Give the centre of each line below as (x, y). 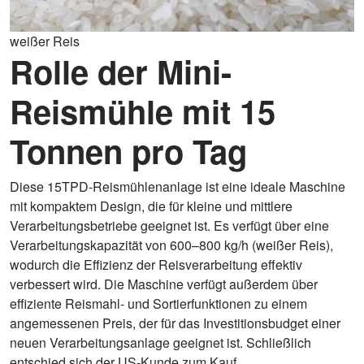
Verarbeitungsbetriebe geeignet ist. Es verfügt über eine (169, 225)
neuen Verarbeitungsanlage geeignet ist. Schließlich (160, 342)
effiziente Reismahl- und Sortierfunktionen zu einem (158, 303)
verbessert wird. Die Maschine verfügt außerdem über (164, 284)
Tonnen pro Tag (128, 151)
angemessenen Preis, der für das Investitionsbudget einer (175, 323)
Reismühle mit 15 (143, 111)
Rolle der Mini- (121, 71)
